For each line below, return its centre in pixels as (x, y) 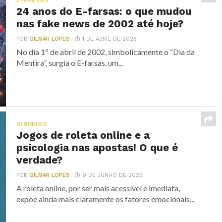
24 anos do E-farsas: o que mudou (104, 11)
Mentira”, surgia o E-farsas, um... (70, 63)
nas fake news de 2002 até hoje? (100, 24)
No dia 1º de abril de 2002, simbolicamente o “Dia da (106, 52)
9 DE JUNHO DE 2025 (113, 175)
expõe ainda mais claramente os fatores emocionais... (106, 199)
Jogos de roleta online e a (83, 135)
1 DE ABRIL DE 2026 (110, 39)
